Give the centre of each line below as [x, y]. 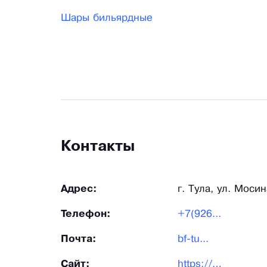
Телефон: [86, 215]
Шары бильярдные [107, 18]
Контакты [98, 147]
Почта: [79, 240]
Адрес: [79, 190]
